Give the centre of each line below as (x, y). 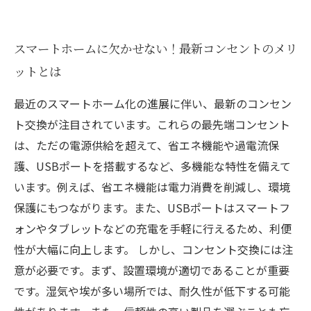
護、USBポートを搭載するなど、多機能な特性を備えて (152, 166)
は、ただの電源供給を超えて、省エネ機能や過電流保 (146, 145)
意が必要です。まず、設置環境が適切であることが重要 (152, 270)
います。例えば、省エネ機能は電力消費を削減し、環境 (152, 187)
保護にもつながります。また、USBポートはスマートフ (152, 208)
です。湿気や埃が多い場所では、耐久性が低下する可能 (152, 291)
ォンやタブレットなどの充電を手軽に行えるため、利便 (153, 228)
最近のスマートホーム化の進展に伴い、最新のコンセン (153, 103)
